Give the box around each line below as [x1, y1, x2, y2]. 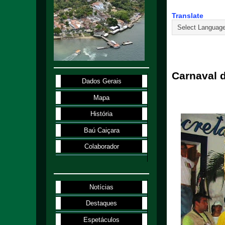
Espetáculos [83, 215, 120, 223]
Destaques [86, 199, 118, 207]
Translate [172, 12, 203, 20]
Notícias [89, 183, 114, 191]
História [90, 110, 113, 118]
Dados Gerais [81, 77, 122, 85]
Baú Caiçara [83, 126, 120, 134]
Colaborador [84, 143, 119, 151]
